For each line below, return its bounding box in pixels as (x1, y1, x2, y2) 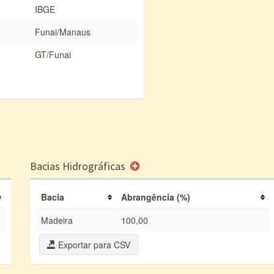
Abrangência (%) (121, 191, 190, 203)
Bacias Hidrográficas (30, 159, 128, 173)
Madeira (41, 214, 73, 226)
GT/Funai (35, 48, 71, 61)
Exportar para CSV (56, 239, 130, 251)
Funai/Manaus (35, 26, 91, 38)
